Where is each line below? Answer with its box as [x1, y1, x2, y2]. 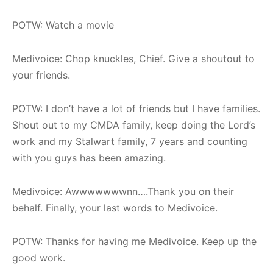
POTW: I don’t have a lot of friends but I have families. [12, 102, 260, 115]
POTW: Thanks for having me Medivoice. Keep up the [12, 235, 257, 247]
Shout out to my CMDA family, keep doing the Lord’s [12, 118, 255, 131]
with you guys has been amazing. [12, 151, 166, 164]
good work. [12, 251, 65, 264]
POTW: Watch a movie [12, 18, 114, 31]
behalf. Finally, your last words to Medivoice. [12, 201, 218, 214]
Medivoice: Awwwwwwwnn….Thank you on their [12, 185, 234, 197]
